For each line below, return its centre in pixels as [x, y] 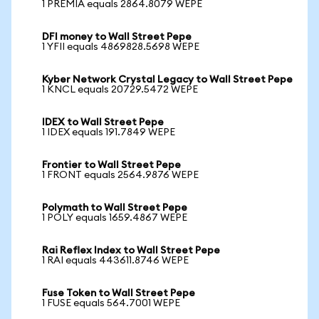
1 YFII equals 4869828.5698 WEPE [121, 47]
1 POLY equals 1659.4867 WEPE [115, 218]
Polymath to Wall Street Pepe [115, 208]
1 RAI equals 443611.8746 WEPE [115, 261]
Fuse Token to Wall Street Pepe [119, 293]
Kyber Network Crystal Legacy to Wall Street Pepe [167, 80]
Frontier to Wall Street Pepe [111, 165]
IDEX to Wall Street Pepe [103, 122]
